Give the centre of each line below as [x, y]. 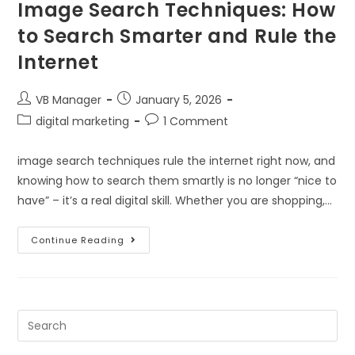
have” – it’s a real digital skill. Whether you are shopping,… [175, 201]
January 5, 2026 [179, 100]
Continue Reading [78, 240]
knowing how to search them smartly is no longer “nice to [177, 181]
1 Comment [196, 122]
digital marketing [83, 122]
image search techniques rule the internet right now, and [177, 161]
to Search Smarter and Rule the [177, 36]
